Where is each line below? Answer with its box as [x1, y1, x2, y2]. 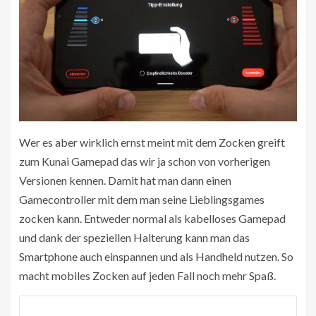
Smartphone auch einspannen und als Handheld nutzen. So [19, 249, 293, 263]
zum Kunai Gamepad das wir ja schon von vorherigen [19, 154, 270, 168]
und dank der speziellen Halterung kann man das [19, 230, 250, 244]
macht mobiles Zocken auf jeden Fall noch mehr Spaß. [19, 268, 276, 282]
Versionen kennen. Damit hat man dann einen [19, 173, 231, 187]
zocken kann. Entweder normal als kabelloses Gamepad [19, 211, 286, 225]
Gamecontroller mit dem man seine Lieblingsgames [19, 192, 265, 206]
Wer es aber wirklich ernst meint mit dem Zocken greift [19, 135, 285, 149]
